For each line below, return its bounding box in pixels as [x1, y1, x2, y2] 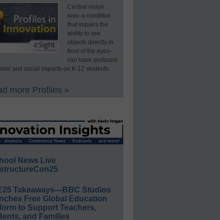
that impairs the [67, 21, 108, 28]
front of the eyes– [67, 47, 113, 55]
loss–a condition [67, 12, 111, 19]
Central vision [67, 3, 104, 10]
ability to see [67, 29, 101, 37]
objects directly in [67, 38, 113, 46]
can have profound [67, 56, 117, 63]
